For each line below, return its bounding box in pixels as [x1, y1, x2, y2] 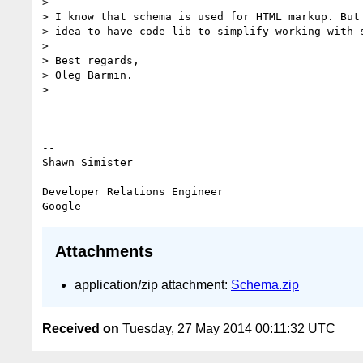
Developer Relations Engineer [42, 185, 224, 198]
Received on [42, 322, 119, 336]
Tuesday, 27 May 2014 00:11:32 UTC [119, 322, 335, 336]
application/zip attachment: [75, 277, 231, 292]
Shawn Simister [42, 156, 133, 169]
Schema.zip [231, 277, 299, 292]
